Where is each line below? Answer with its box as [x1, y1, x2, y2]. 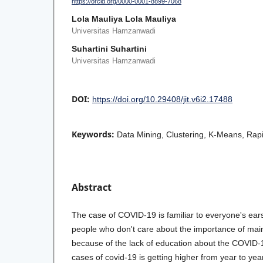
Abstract [72, 181, 112, 194]
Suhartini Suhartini [72, 44, 147, 54]
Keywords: [72, 129, 117, 140]
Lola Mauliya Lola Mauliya [72, 14, 176, 24]
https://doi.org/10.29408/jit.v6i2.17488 [92, 95, 232, 104]
